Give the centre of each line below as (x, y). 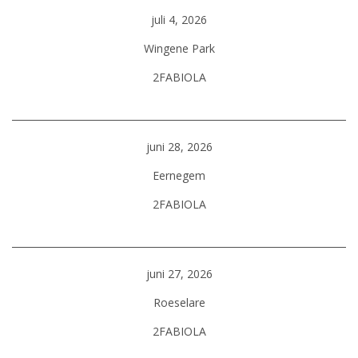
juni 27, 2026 (179, 274)
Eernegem (179, 175)
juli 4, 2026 (179, 20)
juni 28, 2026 (179, 147)
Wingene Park (179, 48)
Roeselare (179, 302)
